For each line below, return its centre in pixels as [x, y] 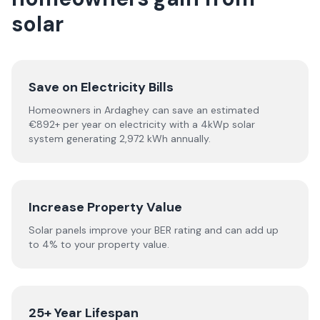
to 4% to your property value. [99, 244]
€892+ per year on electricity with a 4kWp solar [142, 124]
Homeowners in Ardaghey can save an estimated [144, 110]
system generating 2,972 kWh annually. [120, 139]
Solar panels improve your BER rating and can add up [154, 230]
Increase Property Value [105, 207]
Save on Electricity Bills [101, 87]
